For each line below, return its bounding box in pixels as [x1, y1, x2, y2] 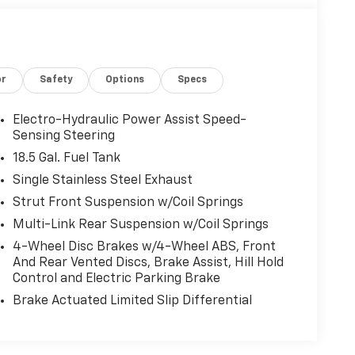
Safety [40, 74, 73, 85]
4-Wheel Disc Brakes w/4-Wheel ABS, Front [12, 240, 276, 254]
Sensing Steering [12, 129, 115, 143]
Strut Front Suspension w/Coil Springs [12, 196, 243, 209]
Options [105, 74, 145, 85]
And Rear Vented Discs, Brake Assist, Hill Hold [12, 256, 284, 269]
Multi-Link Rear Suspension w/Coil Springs [12, 218, 269, 231]
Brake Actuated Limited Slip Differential [12, 294, 252, 307]
